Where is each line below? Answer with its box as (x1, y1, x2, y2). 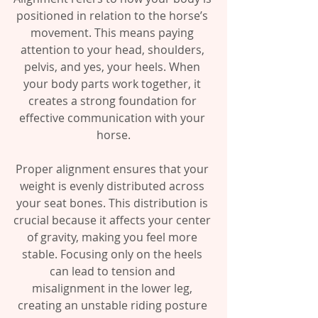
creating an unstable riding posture (17, 297, 210, 313)
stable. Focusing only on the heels (22, 246, 205, 262)
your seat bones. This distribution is (16, 195, 211, 211)
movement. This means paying (31, 25, 197, 40)
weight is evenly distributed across (20, 178, 207, 194)
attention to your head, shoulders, (20, 42, 207, 57)
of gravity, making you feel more (27, 229, 200, 245)
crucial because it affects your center (13, 212, 214, 228)
